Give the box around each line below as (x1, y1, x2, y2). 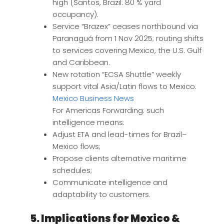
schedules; (52, 164, 92, 175)
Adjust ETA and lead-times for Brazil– (52, 128, 187, 139)
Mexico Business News (52, 92, 134, 103)
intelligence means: (52, 116, 124, 127)
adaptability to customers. (52, 188, 150, 199)
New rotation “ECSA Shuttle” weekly (52, 68, 181, 79)
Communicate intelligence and (52, 176, 167, 187)
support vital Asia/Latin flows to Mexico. (52, 80, 196, 91)
